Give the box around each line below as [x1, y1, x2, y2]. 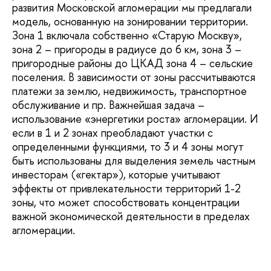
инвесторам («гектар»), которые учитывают [12, 166, 221, 182]
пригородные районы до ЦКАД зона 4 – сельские [12, 55, 253, 71]
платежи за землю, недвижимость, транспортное [12, 83, 247, 99]
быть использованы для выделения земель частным [12, 152, 256, 168]
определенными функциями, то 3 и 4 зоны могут [12, 139, 244, 154]
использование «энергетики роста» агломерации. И [12, 111, 258, 126]
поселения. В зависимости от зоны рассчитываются [12, 69, 255, 85]
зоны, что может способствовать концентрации [12, 194, 240, 210]
